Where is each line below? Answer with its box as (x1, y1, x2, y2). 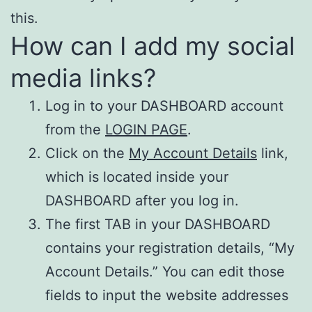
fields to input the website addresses (45, 286, 288, 304)
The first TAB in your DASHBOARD (45, 215, 270, 233)
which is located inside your (45, 168, 228, 185)
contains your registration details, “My (45, 239, 295, 256)
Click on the (45, 144, 129, 162)
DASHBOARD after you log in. (45, 192, 239, 209)
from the (45, 120, 105, 138)
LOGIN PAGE (105, 120, 187, 138)
